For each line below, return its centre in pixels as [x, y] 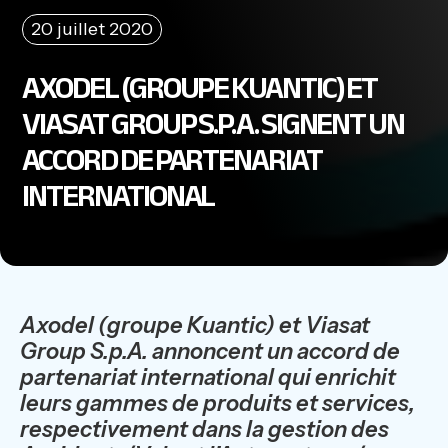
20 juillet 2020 [92, 29]
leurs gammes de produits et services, [217, 404]
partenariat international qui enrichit [208, 378]
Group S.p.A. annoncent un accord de [210, 352]
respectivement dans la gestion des [204, 430]
